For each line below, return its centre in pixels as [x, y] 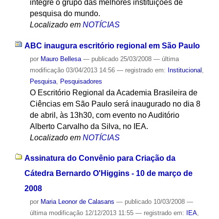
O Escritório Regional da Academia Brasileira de [113, 92]
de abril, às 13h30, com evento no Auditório [104, 115]
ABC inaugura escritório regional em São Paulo [112, 45]
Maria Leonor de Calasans [77, 202]
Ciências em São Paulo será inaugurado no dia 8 [115, 104]
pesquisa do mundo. [65, 14]
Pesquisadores [81, 81]
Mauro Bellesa [61, 59]
